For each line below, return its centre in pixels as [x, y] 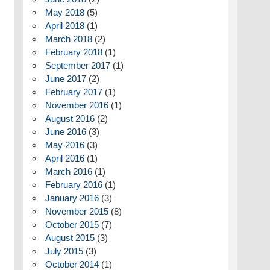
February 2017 [74, 92]
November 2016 [77, 105]
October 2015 [72, 225]
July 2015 [64, 251]
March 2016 [68, 172]
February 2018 [74, 52]
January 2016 [72, 198]
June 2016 [65, 132]
